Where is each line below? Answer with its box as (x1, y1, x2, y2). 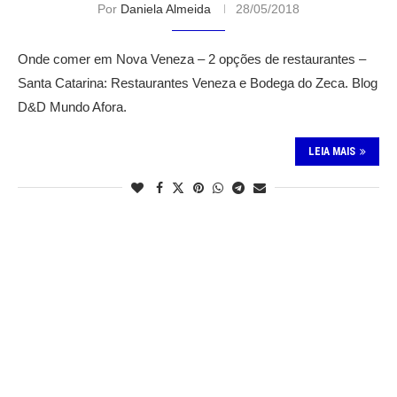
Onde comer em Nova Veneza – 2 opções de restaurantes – (18, 51, 366, 66)
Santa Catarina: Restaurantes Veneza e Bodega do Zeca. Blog (18, 74, 378, 90)
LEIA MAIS (308, 144, 355, 158)
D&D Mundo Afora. (18, 98, 127, 114)
